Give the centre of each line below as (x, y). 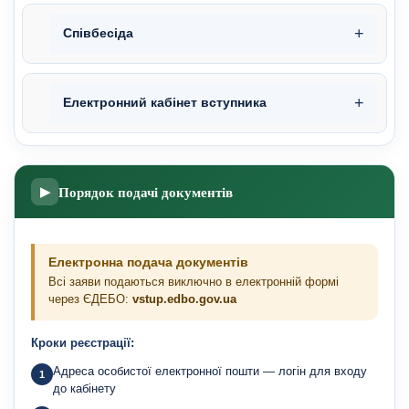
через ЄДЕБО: (90, 299)
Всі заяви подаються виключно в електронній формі (194, 282)
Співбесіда (98, 33)
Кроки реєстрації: (83, 343)
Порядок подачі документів (146, 192)
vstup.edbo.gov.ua (184, 299)
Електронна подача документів (148, 262)
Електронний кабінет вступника (165, 103)
